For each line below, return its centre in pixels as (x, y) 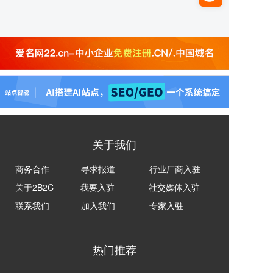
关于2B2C (34, 187)
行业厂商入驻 (175, 168)
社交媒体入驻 (174, 187)
